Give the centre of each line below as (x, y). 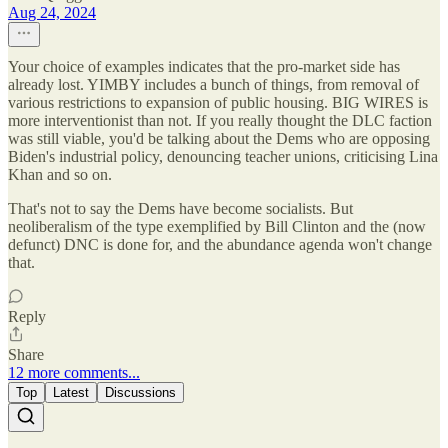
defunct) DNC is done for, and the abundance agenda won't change (220, 244)
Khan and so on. (60, 174)
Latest (71, 392)
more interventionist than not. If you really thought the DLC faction (220, 120)
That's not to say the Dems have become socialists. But (180, 208)
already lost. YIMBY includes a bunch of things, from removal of (213, 84)
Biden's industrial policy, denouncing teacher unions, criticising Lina (223, 156)
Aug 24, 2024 (52, 12)
